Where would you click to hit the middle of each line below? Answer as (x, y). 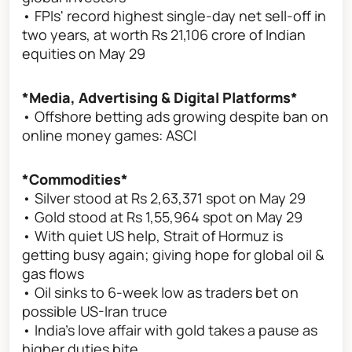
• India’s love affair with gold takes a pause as (170, 330)
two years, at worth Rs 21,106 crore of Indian (164, 35)
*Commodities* (75, 180)
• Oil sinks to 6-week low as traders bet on (160, 293)
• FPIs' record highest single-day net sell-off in (174, 16)
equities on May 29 (84, 54)
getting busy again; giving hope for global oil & (173, 255)
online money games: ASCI (109, 136)
